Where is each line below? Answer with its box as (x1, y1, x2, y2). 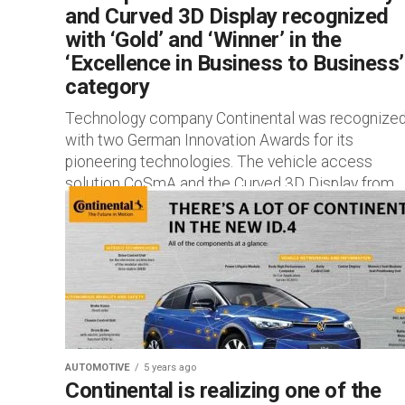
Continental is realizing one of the (65, 378, 381, 403)
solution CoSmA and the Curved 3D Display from (65, 174, 394, 193)
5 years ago (144, 362, 196, 373)
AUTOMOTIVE (65, 362, 130, 373)
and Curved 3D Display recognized (65, 4, 389, 29)
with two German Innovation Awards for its (65, 131, 353, 149)
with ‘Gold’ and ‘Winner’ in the (65, 27, 342, 52)
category (65, 74, 150, 99)
